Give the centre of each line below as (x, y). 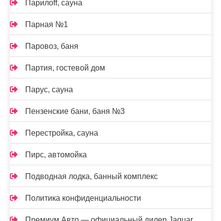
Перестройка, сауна (62, 133)
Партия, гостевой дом (65, 68)
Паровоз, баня (52, 46)
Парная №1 (47, 24)
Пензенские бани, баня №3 (75, 111)
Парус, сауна (49, 90)
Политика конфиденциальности (83, 198)
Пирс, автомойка (56, 155)
